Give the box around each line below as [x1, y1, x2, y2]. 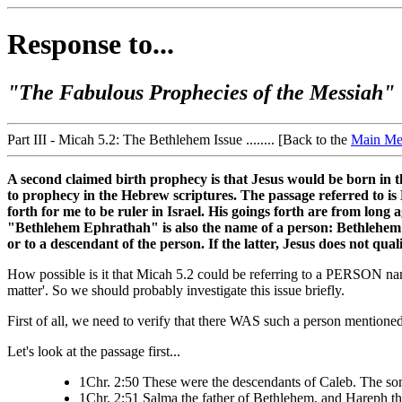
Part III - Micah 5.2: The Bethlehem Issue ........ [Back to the [7, 131, 351, 147]
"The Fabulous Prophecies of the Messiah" [7, 80, 395, 104]
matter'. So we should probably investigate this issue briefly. [7, 282, 345, 298]
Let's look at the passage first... [7, 343, 180, 359]
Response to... [7, 28, 174, 61]
